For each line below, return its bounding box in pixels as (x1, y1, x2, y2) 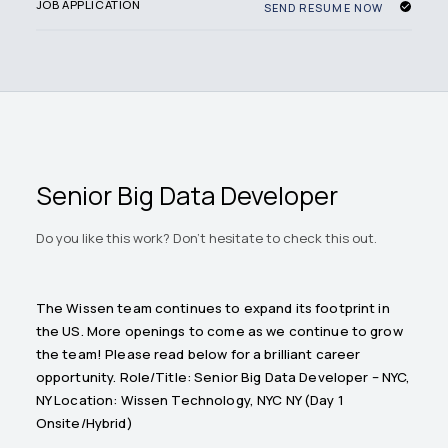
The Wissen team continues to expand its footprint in (35, 299, 390, 318)
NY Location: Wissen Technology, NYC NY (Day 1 (35, 391, 344, 410)
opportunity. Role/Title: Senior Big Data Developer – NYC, (35, 368, 411, 387)
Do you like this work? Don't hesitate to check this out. (35, 229, 377, 248)
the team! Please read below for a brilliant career (35, 345, 361, 364)
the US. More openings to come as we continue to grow (35, 322, 403, 341)
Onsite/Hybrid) (35, 414, 133, 433)
